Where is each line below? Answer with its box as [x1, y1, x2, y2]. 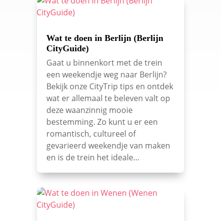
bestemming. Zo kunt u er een [46, 116, 158, 128]
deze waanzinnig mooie [46, 105, 133, 116]
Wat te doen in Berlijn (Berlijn [46, 33, 163, 43]
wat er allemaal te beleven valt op [46, 93, 170, 104]
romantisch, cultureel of [46, 128, 136, 140]
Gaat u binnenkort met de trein [46, 57, 162, 69]
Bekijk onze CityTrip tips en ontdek [46, 81, 173, 92]
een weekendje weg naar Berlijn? [46, 69, 167, 80]
